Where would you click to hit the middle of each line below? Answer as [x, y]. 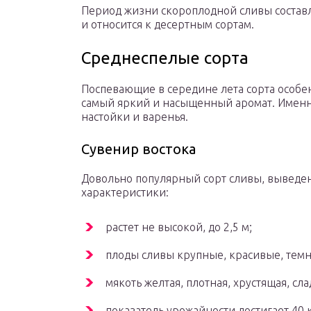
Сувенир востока [138, 149]
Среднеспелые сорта [165, 58]
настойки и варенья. [135, 117]
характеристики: [125, 193]
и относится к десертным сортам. [168, 25]
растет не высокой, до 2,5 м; [179, 227]
